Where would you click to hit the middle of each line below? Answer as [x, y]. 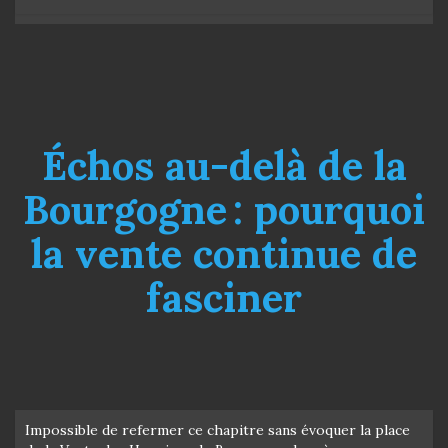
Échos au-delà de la [224, 165]
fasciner [224, 297]
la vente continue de [224, 253]
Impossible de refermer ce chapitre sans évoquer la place [217, 429]
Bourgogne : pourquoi [224, 209]
